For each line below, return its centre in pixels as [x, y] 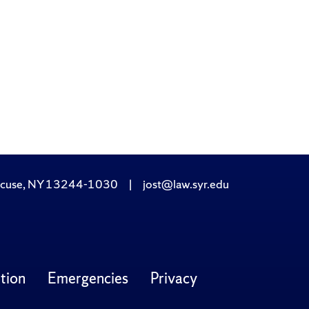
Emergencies [88, 279]
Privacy [174, 279]
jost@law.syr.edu [186, 183]
